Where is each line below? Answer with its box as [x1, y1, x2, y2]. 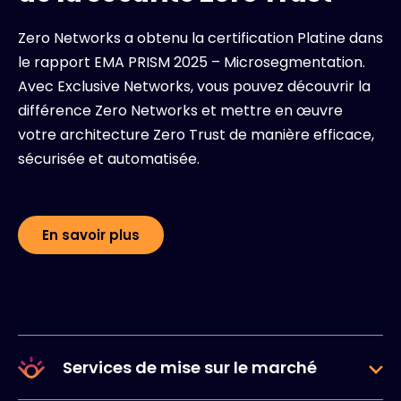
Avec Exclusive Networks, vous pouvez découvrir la [18, 75, 371, 97]
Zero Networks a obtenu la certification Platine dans [18, 27, 383, 48]
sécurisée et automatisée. [18, 148, 200, 169]
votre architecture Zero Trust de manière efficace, [18, 124, 374, 145]
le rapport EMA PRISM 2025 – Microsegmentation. [18, 51, 365, 73]
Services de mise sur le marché [63, 355, 317, 379]
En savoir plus [42, 225, 140, 244]
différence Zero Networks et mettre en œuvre [18, 99, 343, 121]
